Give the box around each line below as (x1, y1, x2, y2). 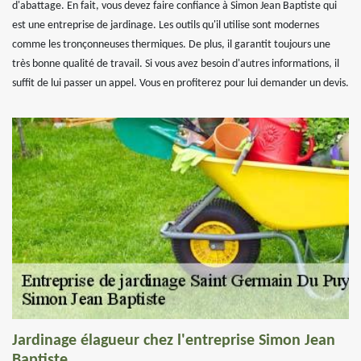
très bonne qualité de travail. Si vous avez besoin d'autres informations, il (12, 58, 339, 70)
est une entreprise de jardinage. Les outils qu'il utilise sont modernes (12, 19, 319, 31)
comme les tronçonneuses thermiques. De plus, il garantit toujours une (12, 39, 330, 51)
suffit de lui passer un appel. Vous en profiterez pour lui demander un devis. (12, 77, 349, 89)
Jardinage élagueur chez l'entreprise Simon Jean (12, 333, 335, 349)
